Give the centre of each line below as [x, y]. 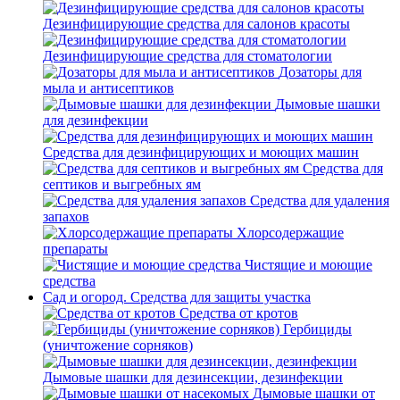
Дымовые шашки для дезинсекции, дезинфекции [193, 377]
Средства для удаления [320, 200]
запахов [66, 217]
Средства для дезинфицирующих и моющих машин [201, 152]
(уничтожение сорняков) [118, 345]
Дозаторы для [320, 72]
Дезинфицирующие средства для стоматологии [187, 56]
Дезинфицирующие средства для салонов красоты [196, 24]
